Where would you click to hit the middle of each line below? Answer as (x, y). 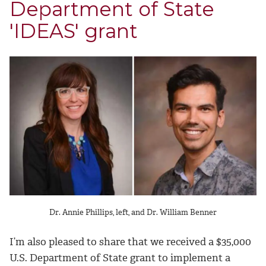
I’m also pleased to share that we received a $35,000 (130, 241)
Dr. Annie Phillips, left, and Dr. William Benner (133, 212)
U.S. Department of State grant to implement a (120, 257)
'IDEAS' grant (74, 31)
